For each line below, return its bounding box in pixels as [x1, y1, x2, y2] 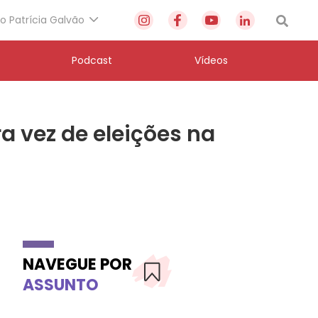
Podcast [71, 53, 112, 67]
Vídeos [194, 53, 228, 67]
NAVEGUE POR [23, 253, 132, 275]
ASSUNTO [23, 273, 99, 296]
